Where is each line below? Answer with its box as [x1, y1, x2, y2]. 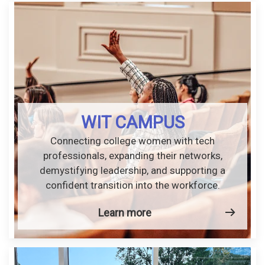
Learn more [98, 206, 151, 219]
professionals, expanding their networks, [43, 149, 222, 161]
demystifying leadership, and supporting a [40, 164, 225, 176]
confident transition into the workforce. [45, 179, 220, 191]
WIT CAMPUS [80, 112, 185, 132]
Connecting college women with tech [50, 134, 215, 147]
